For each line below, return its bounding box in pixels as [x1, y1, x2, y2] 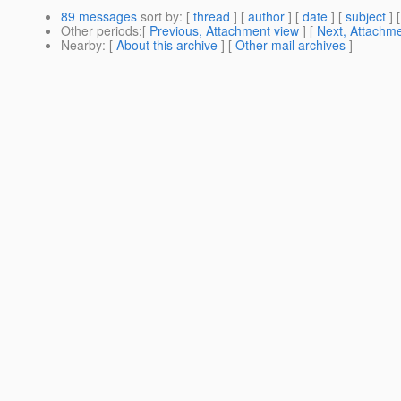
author [248, 7, 285, 26]
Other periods [61, 21, 139, 40]
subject [346, 7, 386, 26]
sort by [137, 7, 179, 26]
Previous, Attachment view [149, 21, 299, 40]
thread [193, 7, 230, 26]
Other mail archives [235, 36, 346, 55]
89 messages [61, 7, 137, 26]
